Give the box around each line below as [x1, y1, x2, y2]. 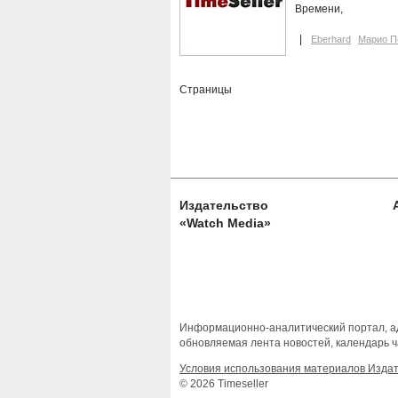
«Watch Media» [179, 216, 271, 231]
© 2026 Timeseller [179, 378, 268, 391]
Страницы [179, 84, 232, 97]
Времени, [295, 3, 343, 16]
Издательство [179, 198, 268, 213]
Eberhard [311, 34, 351, 45]
